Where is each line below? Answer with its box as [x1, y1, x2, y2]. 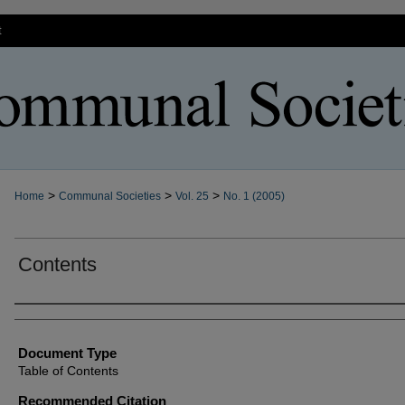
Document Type [18, 345, 117, 361]
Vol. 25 [175, 190, 209, 202]
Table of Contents [18, 363, 118, 378]
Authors [14, 310, 60, 325]
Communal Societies [59, 190, 161, 202]
